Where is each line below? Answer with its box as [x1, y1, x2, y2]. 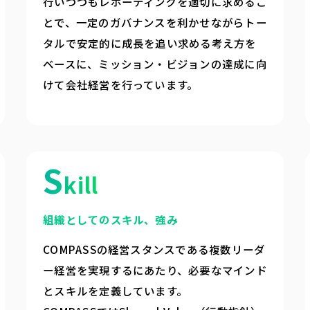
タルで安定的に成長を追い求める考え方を [43, 35, 257, 51]
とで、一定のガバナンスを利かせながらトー [43, 14, 267, 30]
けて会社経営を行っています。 [43, 76, 199, 92]
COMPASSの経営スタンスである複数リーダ [43, 241, 266, 257]
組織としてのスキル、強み [43, 212, 178, 228]
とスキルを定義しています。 [43, 282, 188, 298]
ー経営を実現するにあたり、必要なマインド [43, 262, 267, 277]
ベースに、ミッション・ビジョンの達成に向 [43, 55, 267, 71]
